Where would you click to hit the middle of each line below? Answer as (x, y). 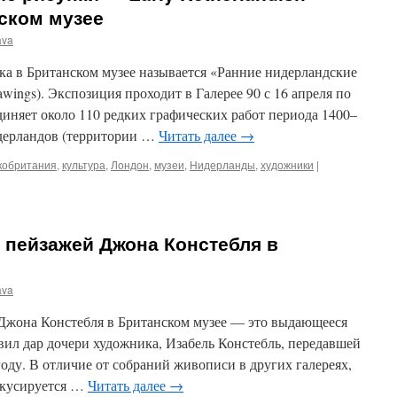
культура (84, 164)
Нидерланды (222, 164)
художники (287, 164)
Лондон (130, 164)
